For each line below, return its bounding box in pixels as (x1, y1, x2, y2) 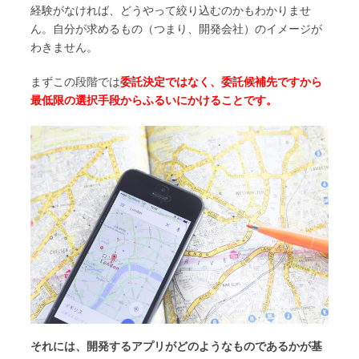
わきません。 (30, 41, 98, 54)
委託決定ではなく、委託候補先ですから (120, 75, 322, 89)
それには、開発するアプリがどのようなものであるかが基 (30, 339, 322, 353)
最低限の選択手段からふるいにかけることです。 (30, 94, 277, 107)
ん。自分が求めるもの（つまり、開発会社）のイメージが (30, 22, 322, 36)
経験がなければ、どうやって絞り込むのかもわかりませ (30, 4, 311, 18)
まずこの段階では (30, 75, 120, 89)
